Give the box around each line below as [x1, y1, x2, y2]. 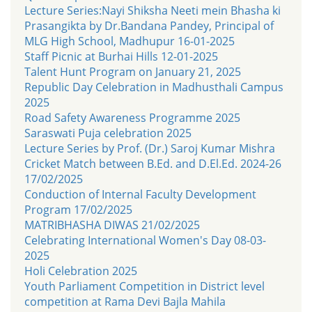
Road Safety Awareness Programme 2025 [24, 109, 240, 125]
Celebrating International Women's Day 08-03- [24, 232, 266, 248]
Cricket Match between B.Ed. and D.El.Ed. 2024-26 [24, 155, 281, 171]
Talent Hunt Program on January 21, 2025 [24, 63, 241, 79]
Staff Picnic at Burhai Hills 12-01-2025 [24, 48, 218, 64]
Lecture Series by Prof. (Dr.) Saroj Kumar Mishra [24, 140, 275, 156]
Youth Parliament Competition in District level [24, 278, 265, 294]
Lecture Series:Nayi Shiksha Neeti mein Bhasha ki [24, 2, 281, 18]
